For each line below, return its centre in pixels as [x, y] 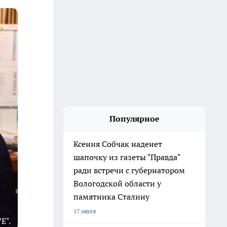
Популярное [134, 119]
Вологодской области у [117, 183]
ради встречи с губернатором [129, 170]
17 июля [85, 211]
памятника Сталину [111, 197]
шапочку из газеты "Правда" [127, 157]
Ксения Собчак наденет [118, 144]
